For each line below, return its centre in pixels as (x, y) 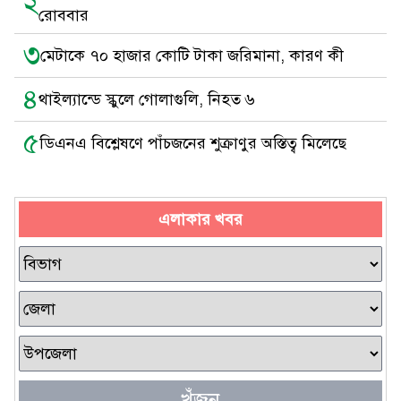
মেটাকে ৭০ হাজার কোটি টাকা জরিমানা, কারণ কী (192, 55)
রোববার (64, 15)
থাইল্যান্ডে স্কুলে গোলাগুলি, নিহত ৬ (147, 99)
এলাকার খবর (200, 219)
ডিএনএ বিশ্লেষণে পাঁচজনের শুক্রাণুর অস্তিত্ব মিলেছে (193, 143)
